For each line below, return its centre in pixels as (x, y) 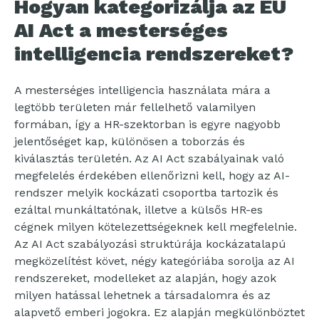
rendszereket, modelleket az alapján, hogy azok (145, 278)
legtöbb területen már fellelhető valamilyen (135, 108)
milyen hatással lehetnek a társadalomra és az (142, 296)
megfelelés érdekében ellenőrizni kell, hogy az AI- (152, 176)
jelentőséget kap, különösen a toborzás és (130, 142)
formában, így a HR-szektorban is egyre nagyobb (147, 125)
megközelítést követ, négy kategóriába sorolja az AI (155, 261)
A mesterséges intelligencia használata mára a (142, 90)
